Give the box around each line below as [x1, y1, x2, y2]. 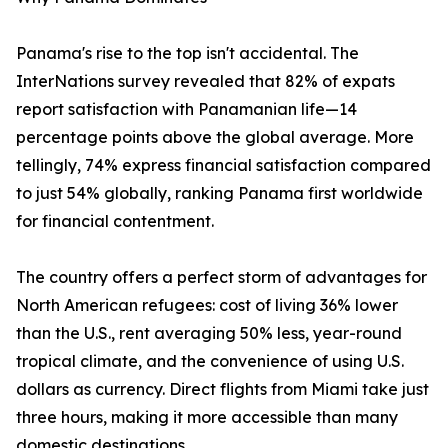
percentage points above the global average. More [16, 127, 414, 148]
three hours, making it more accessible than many [16, 407, 398, 428]
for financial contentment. [16, 211, 214, 232]
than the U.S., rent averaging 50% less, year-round [16, 323, 402, 344]
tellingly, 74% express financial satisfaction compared [16, 155, 431, 176]
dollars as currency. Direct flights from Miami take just [16, 379, 429, 400]
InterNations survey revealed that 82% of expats [16, 71, 395, 92]
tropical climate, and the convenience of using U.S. [16, 351, 404, 372]
